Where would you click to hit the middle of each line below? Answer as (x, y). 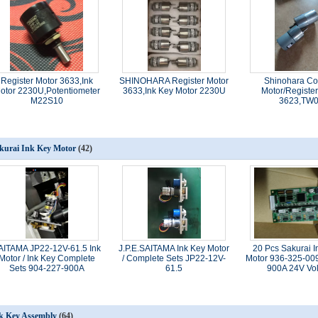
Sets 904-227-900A (46, 268)
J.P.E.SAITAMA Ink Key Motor (174, 248)
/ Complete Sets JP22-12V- (174, 258)
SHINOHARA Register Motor (174, 81)
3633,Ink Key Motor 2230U (174, 91)
